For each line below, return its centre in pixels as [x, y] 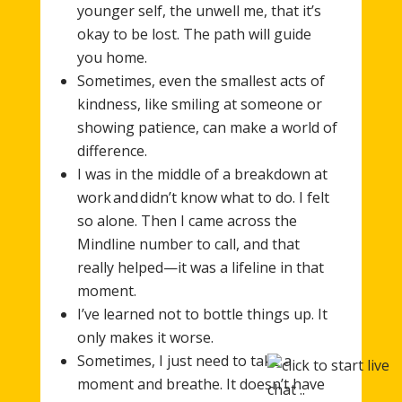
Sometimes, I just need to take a [184, 360]
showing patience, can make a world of [207, 127]
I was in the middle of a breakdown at [202, 174]
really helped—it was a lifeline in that [200, 267]
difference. [112, 150]
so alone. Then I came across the [187, 220]
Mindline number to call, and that [188, 244]
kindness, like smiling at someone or [199, 104]
